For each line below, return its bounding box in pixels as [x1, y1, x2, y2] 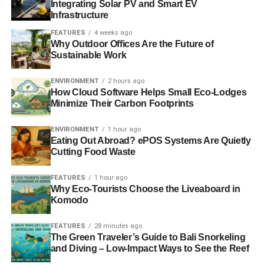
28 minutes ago [94, 222, 142, 230]
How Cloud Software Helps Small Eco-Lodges [50, 87, 247, 98]
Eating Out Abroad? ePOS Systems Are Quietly [50, 136, 251, 146]
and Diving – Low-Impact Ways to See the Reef [50, 243, 249, 254]
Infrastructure [50, 10, 109, 21]
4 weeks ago [94, 29, 132, 37]
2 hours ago [107, 77, 144, 85]
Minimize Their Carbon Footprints [50, 98, 194, 109]
